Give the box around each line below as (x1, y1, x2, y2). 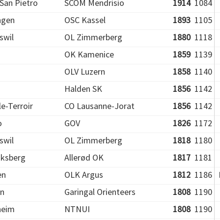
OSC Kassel (64, 14, 106, 26)
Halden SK (64, 83, 102, 94)
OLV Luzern (64, 66, 105, 77)
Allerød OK (64, 152, 104, 163)
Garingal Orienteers (64, 186, 136, 197)
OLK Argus (64, 169, 103, 180)
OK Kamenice (64, 49, 114, 60)
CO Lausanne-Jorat (64, 100, 135, 111)
